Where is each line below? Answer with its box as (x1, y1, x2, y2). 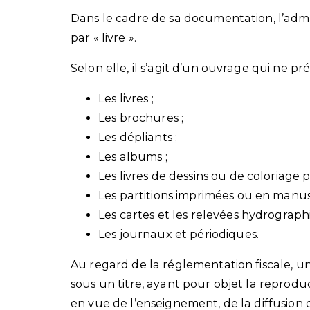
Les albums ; (98, 149, 167, 163)
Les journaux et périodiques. (98, 227, 259, 241)
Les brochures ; (98, 111, 184, 125)
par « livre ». (71, 30, 136, 44)
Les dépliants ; (98, 130, 178, 144)
